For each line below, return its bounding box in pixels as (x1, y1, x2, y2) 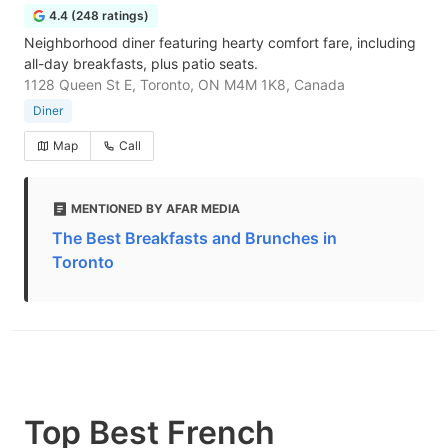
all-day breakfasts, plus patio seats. (24, 55, 258, 72)
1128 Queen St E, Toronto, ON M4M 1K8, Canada (24, 76, 345, 93)
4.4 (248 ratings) (49, 8, 149, 23)
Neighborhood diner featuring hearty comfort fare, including (24, 34, 416, 51)
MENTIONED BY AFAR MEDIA (71, 201, 240, 216)
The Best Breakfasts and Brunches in (52, 228, 337, 248)
